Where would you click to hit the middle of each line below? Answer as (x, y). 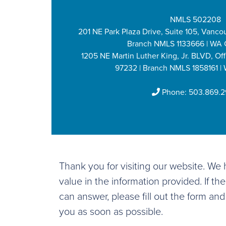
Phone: (174, 92)
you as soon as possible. (111, 212)
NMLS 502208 (195, 20)
